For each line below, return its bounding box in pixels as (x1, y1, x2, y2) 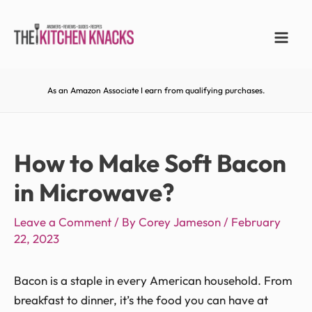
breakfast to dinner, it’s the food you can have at (14, 292, 268, 307)
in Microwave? (14, 176, 174, 208)
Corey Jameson (139, 214, 224, 229)
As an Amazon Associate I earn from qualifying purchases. (47, 84, 265, 95)
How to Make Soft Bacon (14, 147, 286, 178)
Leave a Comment (14, 214, 111, 229)
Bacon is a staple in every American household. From (14, 272, 292, 288)
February (231, 214, 281, 229)
